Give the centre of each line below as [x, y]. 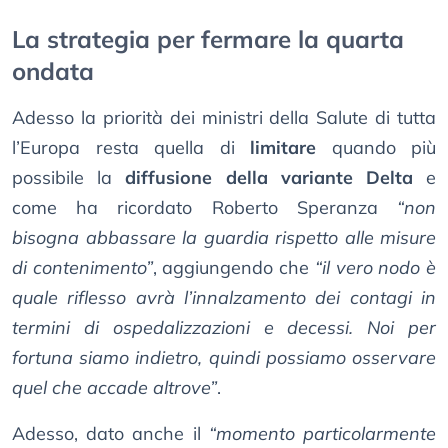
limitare [283, 148]
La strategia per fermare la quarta [208, 39]
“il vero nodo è [375, 268]
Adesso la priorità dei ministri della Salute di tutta [224, 118]
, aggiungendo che [233, 268]
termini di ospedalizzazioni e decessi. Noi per [224, 328]
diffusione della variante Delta [269, 178]
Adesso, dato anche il [110, 434]
